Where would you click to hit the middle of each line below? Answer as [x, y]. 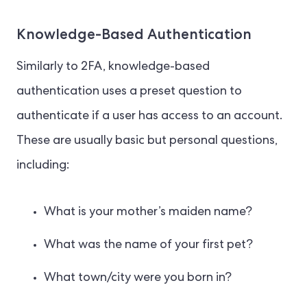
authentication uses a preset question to [129, 92]
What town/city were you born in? [138, 279]
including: [43, 166]
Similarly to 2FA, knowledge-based [113, 67]
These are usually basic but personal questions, [147, 142]
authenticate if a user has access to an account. [149, 117]
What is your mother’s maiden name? [148, 213]
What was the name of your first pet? [148, 246]
